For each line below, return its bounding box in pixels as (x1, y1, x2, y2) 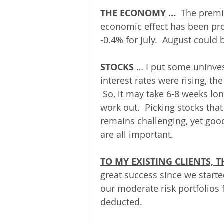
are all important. (100, 128, 176, 140)
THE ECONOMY (100, 7, 166, 19)
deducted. (100, 196, 142, 208)
